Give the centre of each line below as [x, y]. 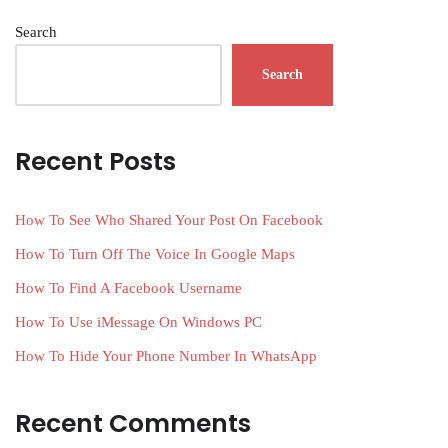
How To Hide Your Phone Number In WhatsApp [166, 356]
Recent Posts [95, 162]
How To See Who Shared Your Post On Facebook [169, 220]
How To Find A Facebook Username [128, 288]
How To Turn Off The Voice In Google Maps [155, 254]
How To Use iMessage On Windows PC [138, 322]
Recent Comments [133, 424]
